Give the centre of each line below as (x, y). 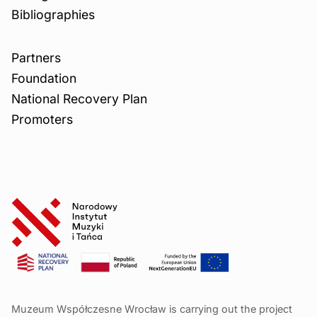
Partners (36, 58)
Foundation (44, 79)
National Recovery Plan (79, 99)
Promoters (42, 120)
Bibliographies (53, 15)
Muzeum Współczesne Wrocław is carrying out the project (152, 309)
